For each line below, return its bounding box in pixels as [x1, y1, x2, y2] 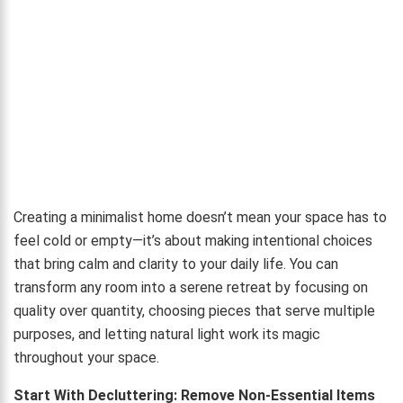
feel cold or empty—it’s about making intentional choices [13, 232, 372, 250]
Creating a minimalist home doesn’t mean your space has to [13, 209, 387, 227]
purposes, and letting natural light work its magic [13, 326, 320, 344]
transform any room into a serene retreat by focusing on [13, 279, 368, 297]
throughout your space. [13, 349, 159, 367]
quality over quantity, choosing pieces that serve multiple [13, 302, 375, 320]
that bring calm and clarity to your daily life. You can [13, 255, 338, 273]
